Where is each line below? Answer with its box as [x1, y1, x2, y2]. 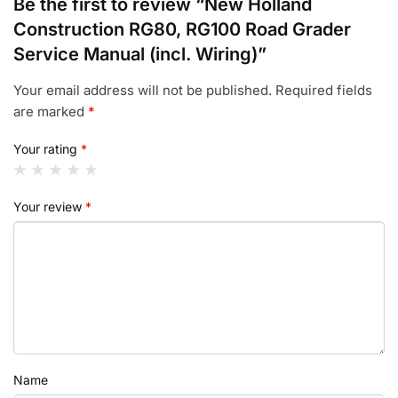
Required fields [275, 82, 372, 99]
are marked [13, 103, 88, 121]
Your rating [13, 140, 81, 156]
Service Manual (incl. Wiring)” [13, 44, 267, 66]
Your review [13, 198, 85, 214]
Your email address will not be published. [13, 82, 272, 99]
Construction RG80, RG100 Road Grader [13, 19, 351, 41]
